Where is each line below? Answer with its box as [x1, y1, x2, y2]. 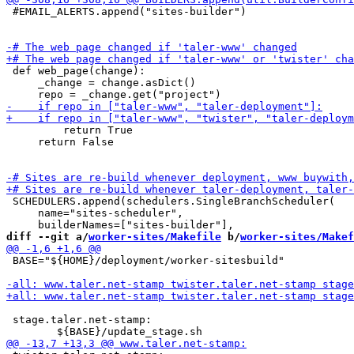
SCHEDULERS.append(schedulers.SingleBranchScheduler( [6, 195, 335, 207]
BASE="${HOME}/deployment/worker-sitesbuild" [6, 254, 284, 266]
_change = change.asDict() [6, 77, 196, 88]
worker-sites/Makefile [88, 231, 221, 243]
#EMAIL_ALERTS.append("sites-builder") [6, 6, 247, 17]
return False [6, 136, 114, 148]
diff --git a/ [6, 231, 88, 243]
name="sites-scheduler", [6, 207, 183, 219]
